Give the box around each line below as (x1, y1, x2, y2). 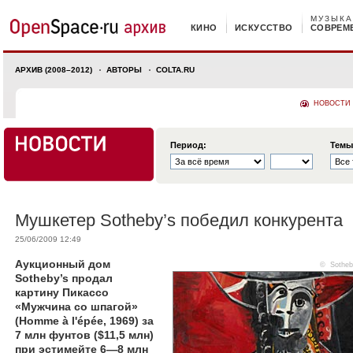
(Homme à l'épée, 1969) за (15, 314, 154, 327)
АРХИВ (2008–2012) (15, 65, 92, 74)
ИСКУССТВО (234, 23, 293, 32)
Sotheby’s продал (15, 272, 113, 284)
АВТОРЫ (106, 65, 142, 74)
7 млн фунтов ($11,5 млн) (15, 329, 154, 341)
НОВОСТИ (314, 99, 350, 107)
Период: (170, 140, 206, 150)
